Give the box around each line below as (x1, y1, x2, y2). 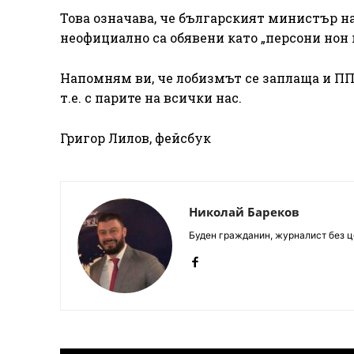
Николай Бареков (189, 204, 299, 220)
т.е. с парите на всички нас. (60, 89, 242, 107)
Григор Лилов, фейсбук (60, 130, 211, 147)
